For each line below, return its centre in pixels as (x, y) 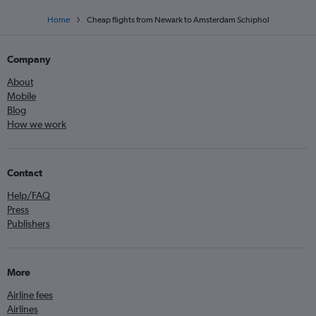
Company (29, 60)
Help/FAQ (29, 196)
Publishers (29, 224)
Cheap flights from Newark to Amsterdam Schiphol (178, 20)
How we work (37, 124)
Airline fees (30, 295)
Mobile (22, 96)
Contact (25, 173)
